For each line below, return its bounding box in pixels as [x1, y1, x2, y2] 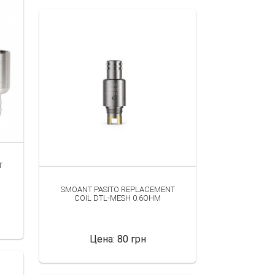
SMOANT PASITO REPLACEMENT [60, 184, 175, 194]
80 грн [117, 233, 146, 245]
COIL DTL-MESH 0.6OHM [74, 193, 161, 203]
